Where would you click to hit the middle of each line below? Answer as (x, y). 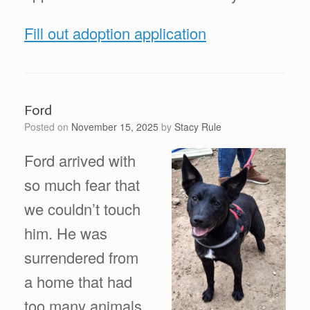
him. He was (66, 232)
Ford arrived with (80, 160)
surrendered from (81, 257)
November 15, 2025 (115, 126)
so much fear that (82, 184)
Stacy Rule (198, 126)
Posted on (51, 126)
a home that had (78, 281)
